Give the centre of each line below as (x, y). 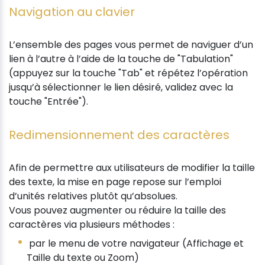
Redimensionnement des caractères (119, 135)
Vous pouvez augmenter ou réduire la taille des (117, 210)
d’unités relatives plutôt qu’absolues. (93, 196)
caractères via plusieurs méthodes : (92, 224)
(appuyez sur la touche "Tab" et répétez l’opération (128, 73)
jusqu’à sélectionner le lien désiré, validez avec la (121, 87)
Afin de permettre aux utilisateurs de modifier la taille (132, 167)
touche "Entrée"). (49, 101)
